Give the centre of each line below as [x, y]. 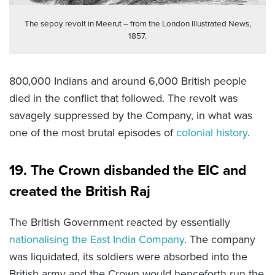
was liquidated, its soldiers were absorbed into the [128, 257]
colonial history [212, 133]
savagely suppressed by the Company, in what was [131, 116]
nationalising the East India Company [97, 240]
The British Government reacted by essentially [120, 223]
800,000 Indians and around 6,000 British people [128, 81]
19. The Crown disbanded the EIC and [128, 170]
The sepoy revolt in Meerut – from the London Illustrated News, [137, 24]
